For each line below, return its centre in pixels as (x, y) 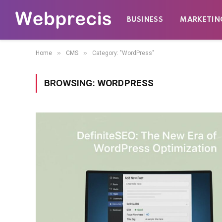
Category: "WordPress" (123, 53)
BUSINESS (145, 20)
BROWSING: (71, 83)
